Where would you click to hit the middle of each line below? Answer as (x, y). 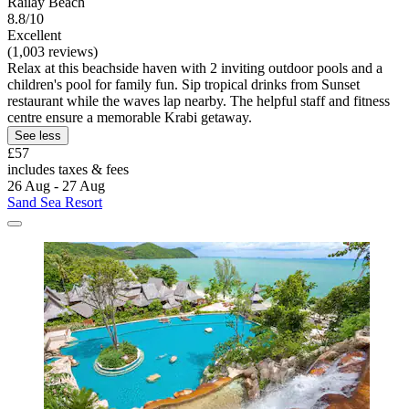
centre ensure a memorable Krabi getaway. (130, 118)
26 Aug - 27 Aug (56, 186)
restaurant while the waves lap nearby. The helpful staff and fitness (199, 101)
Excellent (34, 36)
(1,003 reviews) (52, 52)
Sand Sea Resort (55, 203)
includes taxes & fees (68, 170)
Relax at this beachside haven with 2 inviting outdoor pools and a (195, 68)
